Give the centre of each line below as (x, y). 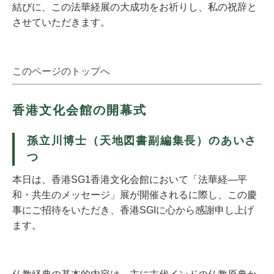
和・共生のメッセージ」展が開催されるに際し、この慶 (135, 195)
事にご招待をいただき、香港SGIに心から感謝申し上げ (133, 210)
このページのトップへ (61, 71)
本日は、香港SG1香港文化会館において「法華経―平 (130, 180)
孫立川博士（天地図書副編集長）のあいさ (142, 141)
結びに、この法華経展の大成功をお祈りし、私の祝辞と (135, 7)
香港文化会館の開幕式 (80, 110)
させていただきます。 (61, 22)
